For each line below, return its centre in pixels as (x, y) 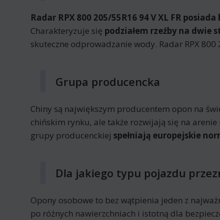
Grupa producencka (108, 81)
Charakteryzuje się (68, 31)
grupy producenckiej (72, 135)
